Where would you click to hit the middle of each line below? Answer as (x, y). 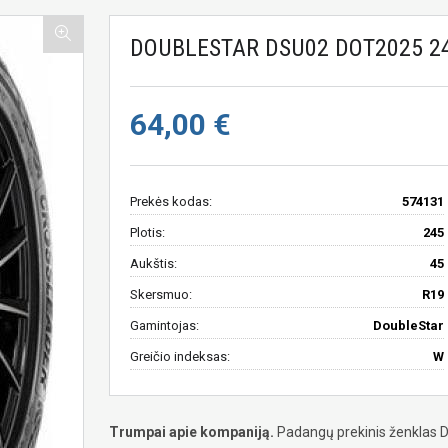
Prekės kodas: (171, 201)
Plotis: (147, 232)
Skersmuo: (161, 294)
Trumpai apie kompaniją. (191, 431)
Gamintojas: (164, 325)
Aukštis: (153, 263)
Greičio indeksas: (180, 356)
